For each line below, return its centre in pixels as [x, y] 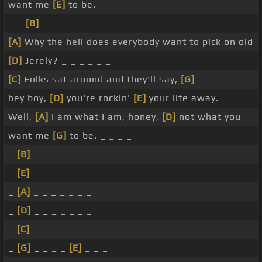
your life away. [182, 98]
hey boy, [29, 98]
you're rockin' [99, 98]
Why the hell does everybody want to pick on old [137, 42]
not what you [208, 117]
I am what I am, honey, [105, 117]
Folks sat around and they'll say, [101, 80]
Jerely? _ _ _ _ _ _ [67, 61]
